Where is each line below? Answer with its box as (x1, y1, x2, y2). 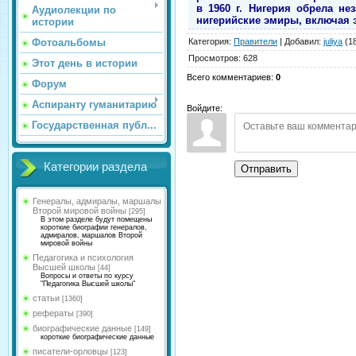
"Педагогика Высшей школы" (41, 280, 135, 288)
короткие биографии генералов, (41, 223, 147, 231)
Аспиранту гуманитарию (32, 99, 157, 110)
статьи (33, 293, 60, 303)
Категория (188, 36, 229, 46)
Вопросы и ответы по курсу (41, 272, 133, 280)
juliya (323, 36, 342, 46)
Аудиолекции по (32, 4, 116, 16)
